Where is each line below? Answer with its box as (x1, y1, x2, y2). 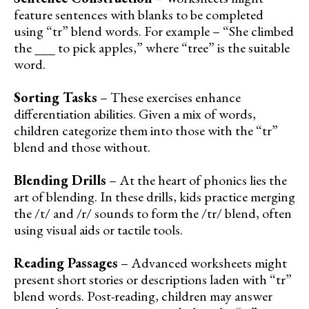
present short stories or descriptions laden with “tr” (14, 270, 292, 289)
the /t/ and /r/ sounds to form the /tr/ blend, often (14, 204, 292, 223)
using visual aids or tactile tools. (14, 221, 183, 239)
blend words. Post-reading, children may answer (14, 287, 272, 306)
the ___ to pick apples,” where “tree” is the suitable (14, 39, 290, 57)
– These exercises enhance (97, 88, 241, 107)
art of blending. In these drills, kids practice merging (14, 188, 295, 206)
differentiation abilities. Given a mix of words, (14, 105, 256, 123)
